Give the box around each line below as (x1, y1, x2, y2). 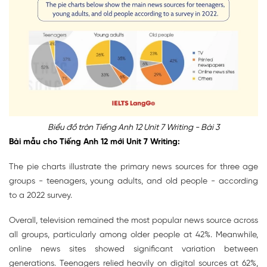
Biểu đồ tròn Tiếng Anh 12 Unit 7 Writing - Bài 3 (48, 123, 219, 133)
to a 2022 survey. (9, 191, 72, 201)
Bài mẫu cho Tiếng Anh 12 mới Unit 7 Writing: (9, 138, 180, 147)
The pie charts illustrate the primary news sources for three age (9, 163, 258, 172)
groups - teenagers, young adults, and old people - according (9, 177, 258, 187)
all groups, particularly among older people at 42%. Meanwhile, (9, 231, 258, 240)
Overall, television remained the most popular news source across (9, 216, 258, 226)
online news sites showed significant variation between (9, 245, 258, 254)
